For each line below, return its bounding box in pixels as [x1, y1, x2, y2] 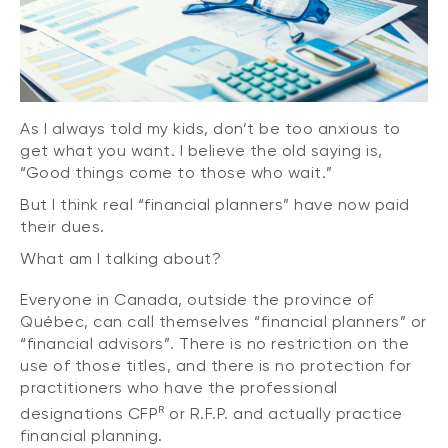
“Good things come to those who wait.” [20, 163, 333, 183]
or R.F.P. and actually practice [164, 403, 403, 423]
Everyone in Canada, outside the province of [20, 289, 374, 309]
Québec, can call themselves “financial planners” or [20, 311, 427, 331]
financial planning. [20, 425, 163, 445]
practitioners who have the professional [20, 377, 338, 397]
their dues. [20, 217, 105, 237]
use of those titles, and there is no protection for [20, 355, 412, 375]
